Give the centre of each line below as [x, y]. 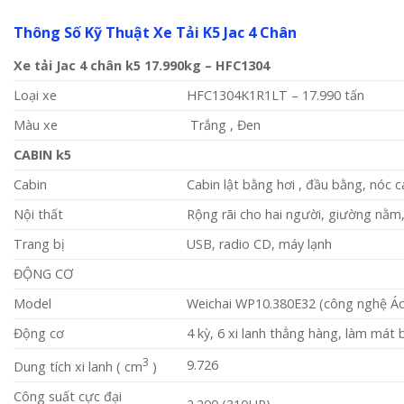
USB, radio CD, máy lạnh [260, 244]
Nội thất [38, 215]
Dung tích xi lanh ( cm [78, 366]
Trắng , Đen [224, 125]
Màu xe [36, 125]
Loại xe [35, 96]
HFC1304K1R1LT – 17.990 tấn [276, 96]
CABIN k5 [42, 155]
